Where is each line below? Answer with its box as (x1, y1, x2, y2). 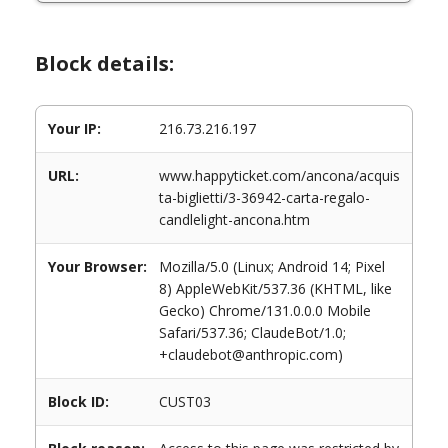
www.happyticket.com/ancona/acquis (159, 166, 400, 185)
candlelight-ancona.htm (159, 210, 310, 229)
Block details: (35, 50, 174, 77)
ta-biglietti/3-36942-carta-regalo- (159, 188, 370, 207)
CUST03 (159, 392, 211, 411)
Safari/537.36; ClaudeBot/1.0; (159, 323, 346, 342)
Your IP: (48, 119, 101, 138)
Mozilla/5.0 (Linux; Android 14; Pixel (159, 257, 385, 276)
